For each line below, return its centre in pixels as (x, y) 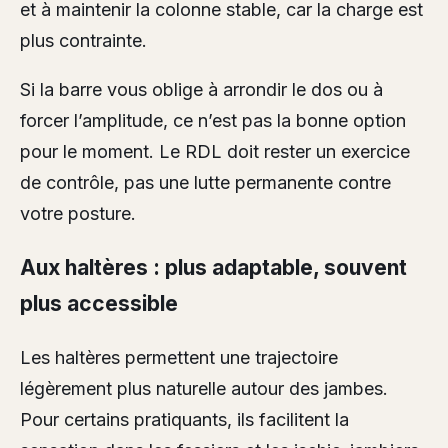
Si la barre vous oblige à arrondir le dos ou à (201, 90)
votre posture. (78, 214)
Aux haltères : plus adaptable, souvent (213, 268)
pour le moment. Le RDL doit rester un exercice (215, 152)
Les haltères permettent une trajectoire (179, 358)
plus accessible (99, 304)
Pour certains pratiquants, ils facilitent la (184, 420)
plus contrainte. (83, 41)
